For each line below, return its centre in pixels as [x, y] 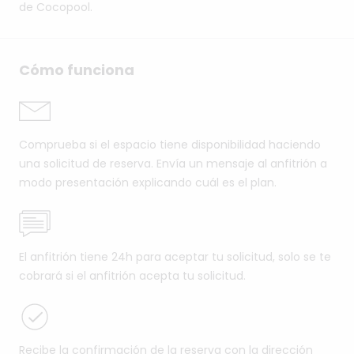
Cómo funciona [77, 70]
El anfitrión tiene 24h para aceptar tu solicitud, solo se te [175, 257]
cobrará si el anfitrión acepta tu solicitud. [132, 276]
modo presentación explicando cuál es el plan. [148, 183]
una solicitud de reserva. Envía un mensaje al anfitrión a [173, 164]
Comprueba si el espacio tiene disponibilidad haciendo [170, 145]
